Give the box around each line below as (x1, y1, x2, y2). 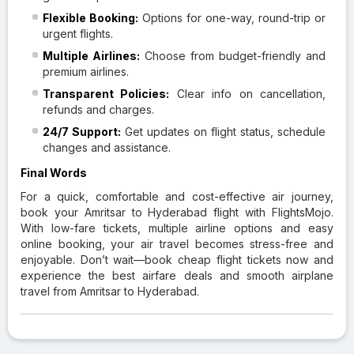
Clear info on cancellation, (169, 86, 326, 100)
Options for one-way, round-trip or (138, 10, 326, 24)
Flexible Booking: (43, 10, 138, 24)
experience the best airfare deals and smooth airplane (21, 268, 333, 282)
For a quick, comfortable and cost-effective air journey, (21, 189, 333, 203)
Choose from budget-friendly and (140, 48, 326, 62)
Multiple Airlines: (43, 48, 140, 62)
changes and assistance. (43, 140, 171, 154)
